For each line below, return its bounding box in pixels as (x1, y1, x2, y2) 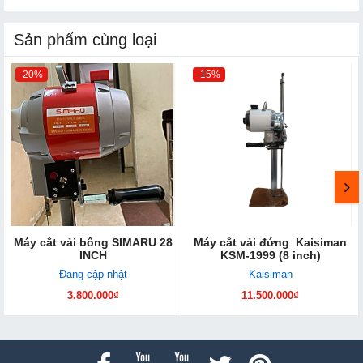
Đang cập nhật (58, 267, 127, 280)
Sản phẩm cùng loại (14, 30, 156, 49)
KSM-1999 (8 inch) (220, 248, 321, 262)
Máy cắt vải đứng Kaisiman (194, 235, 347, 249)
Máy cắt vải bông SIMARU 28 (13, 235, 173, 249)
